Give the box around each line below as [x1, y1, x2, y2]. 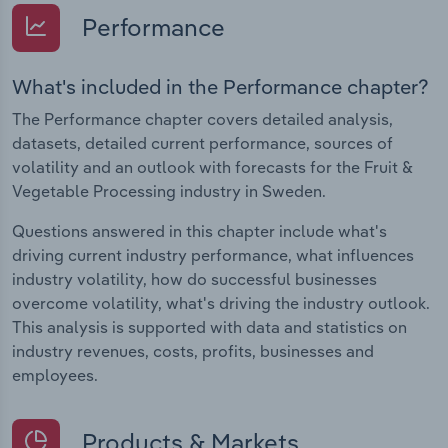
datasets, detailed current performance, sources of [12, 132, 393, 153]
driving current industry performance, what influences [12, 244, 414, 265]
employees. [12, 364, 98, 385]
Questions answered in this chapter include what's [12, 220, 387, 241]
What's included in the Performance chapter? [12, 73, 429, 99]
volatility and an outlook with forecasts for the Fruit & [12, 156, 413, 177]
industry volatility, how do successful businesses [12, 268, 377, 289]
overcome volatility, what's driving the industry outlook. [12, 292, 430, 313]
